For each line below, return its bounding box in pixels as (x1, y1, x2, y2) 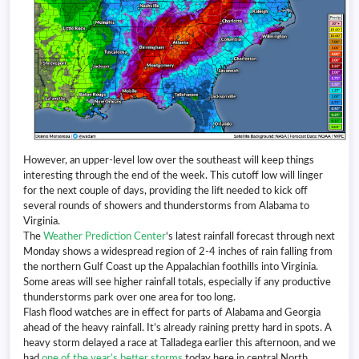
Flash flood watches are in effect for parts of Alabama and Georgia (23, 307, 321, 317)
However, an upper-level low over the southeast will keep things (23, 155, 314, 165)
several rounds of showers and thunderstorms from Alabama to (23, 200, 309, 211)
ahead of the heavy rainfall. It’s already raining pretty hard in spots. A (23, 322, 332, 333)
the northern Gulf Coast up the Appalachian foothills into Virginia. (23, 261, 318, 272)
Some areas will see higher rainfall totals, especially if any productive (23, 276, 331, 287)
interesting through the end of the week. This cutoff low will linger (23, 170, 323, 180)
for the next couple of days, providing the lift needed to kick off (23, 185, 308, 196)
